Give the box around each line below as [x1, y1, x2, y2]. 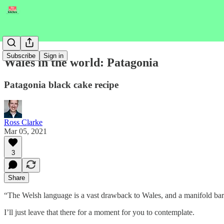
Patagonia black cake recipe [4, 79, 118, 90]
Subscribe [6, 52, 35, 59]
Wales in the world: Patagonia [4, 55, 158, 69]
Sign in [43, 52, 63, 59]
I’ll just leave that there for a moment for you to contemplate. [4, 207, 194, 216]
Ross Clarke [4, 117, 42, 126]
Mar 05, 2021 [4, 126, 47, 135]
